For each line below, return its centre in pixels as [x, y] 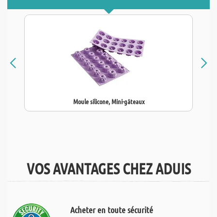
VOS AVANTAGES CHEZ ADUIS [108, 168]
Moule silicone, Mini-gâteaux [108, 101]
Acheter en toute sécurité [111, 210]
